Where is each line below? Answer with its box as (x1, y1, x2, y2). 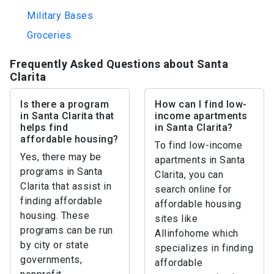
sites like (155, 213, 198, 224)
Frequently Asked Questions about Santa (10, 57, 228, 70)
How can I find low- (155, 98, 247, 110)
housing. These (20, 210, 89, 221)
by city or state (20, 239, 89, 251)
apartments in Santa (155, 154, 245, 166)
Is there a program (20, 98, 109, 110)
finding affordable (20, 195, 102, 207)
